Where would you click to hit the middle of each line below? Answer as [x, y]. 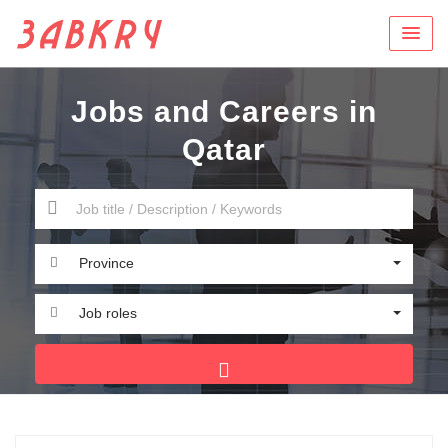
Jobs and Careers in [224, 111]
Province [106, 263]
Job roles [108, 313]
